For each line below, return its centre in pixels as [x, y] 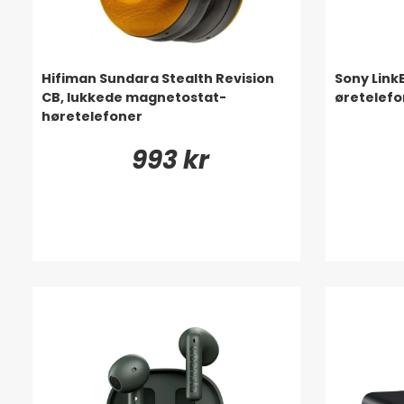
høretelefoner [92, 116]
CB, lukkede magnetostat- [134, 97]
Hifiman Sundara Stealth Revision [158, 78]
